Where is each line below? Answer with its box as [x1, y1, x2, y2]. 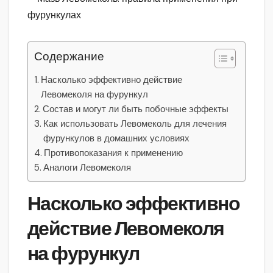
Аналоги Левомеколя [43, 161, 132, 174]
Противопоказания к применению [44, 147, 183, 160]
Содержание [34, 49, 104, 65]
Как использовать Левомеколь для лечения [43, 118, 227, 130]
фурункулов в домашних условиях [43, 132, 190, 145]
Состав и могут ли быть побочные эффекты [43, 103, 229, 116]
